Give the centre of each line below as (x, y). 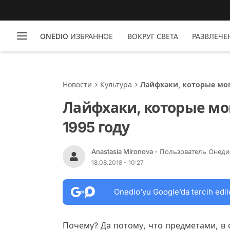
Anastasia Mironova (123, 151)
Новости (77, 84)
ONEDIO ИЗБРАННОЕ (76, 36)
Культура (116, 84)
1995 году (96, 127)
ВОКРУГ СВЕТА (152, 36)
